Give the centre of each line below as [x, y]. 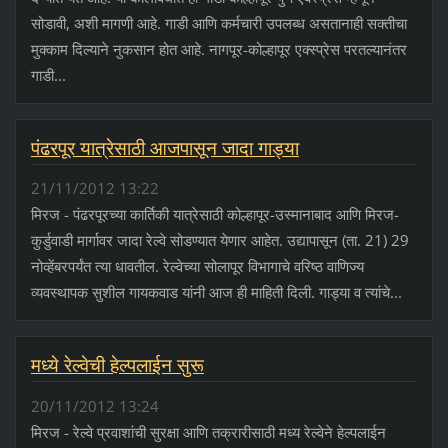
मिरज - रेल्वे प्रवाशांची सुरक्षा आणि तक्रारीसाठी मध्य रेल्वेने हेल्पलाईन [208, 431]
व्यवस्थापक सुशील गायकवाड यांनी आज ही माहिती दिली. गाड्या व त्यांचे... [216, 292]
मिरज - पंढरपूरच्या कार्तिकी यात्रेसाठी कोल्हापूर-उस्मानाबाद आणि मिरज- [214, 214]
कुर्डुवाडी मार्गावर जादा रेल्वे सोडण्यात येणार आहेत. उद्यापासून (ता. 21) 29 [219, 240]
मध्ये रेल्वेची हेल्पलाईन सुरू [117, 365]
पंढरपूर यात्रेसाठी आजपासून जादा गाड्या [164, 148]
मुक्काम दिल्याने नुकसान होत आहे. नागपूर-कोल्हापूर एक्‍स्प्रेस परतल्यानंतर [218, 49]
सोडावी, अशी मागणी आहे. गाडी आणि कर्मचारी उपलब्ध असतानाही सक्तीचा [218, 23]
